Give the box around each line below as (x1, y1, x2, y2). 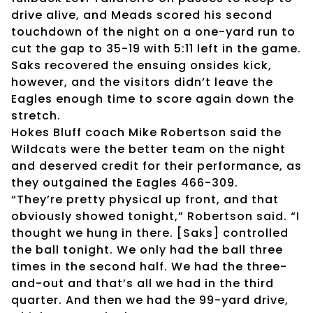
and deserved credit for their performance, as (11, 157, 302, 174)
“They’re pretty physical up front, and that (11, 191, 279, 208)
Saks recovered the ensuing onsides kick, (11, 57, 272, 73)
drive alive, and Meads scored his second (11, 6, 272, 23)
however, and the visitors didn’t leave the (11, 73, 273, 90)
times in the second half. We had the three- (11, 258, 287, 275)
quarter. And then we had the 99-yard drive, (11, 291, 289, 308)
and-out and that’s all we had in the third (11, 275, 274, 291)
